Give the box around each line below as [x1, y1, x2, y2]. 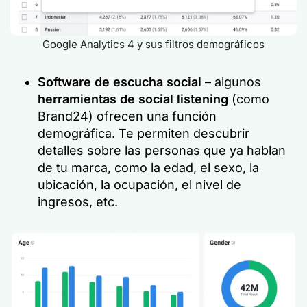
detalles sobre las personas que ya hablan [38, 143, 286, 158]
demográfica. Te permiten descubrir [38, 126, 249, 140]
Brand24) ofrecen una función [38, 109, 217, 123]
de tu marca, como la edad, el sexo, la [38, 160, 259, 175]
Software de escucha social [38, 75, 205, 89]
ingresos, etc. [38, 195, 118, 209]
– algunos [205, 75, 261, 89]
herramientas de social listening [38, 92, 228, 106]
